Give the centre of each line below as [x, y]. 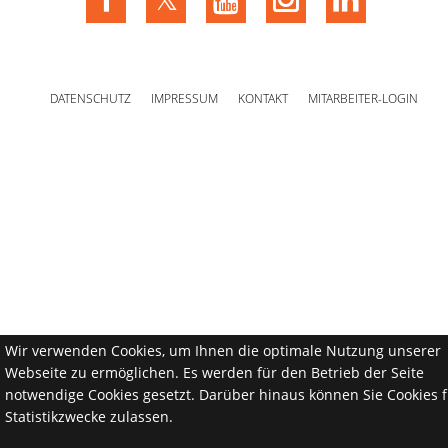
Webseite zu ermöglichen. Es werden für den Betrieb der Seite [214, 372]
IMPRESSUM [184, 99]
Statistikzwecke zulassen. [91, 416]
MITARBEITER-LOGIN [363, 99]
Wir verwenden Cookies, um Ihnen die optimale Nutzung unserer [223, 350]
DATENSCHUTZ [90, 99]
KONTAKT [263, 99]
